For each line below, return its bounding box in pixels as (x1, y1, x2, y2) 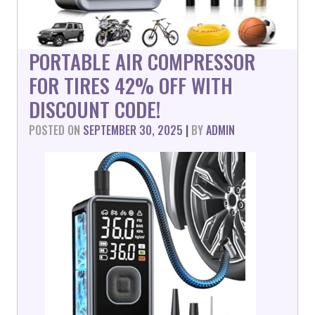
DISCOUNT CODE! (29, 94, 160, 124)
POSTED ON (29, 122, 83, 139)
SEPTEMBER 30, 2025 (83, 122, 183, 139)
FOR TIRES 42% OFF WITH (29, 70, 233, 100)
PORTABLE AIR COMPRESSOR (29, 46, 255, 76)
